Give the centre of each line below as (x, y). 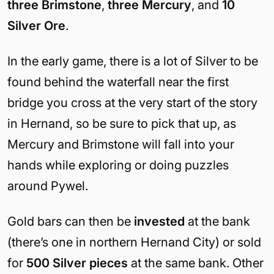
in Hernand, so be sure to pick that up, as (122, 123)
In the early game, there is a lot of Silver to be (133, 61)
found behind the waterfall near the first (118, 82)
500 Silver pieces (79, 263)
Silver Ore (36, 25)
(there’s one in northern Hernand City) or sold (134, 242)
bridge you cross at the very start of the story (132, 102)
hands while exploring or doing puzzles (118, 165)
